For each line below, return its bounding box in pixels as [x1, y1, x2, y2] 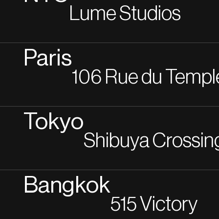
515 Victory [110, 194, 198, 215]
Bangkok [23, 174, 110, 197]
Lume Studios [69, 3, 181, 24]
